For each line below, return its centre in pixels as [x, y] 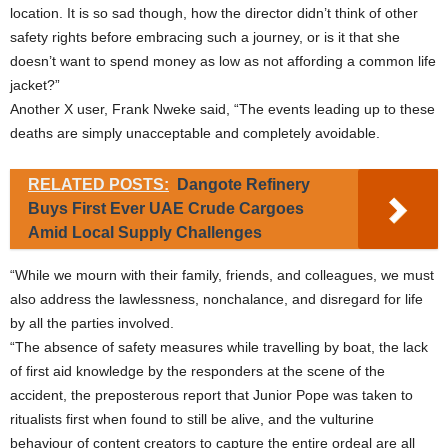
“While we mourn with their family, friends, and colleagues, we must [222, 275]
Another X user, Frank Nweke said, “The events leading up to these [222, 109]
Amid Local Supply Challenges [145, 233]
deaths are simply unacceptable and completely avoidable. [195, 133]
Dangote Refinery [243, 185]
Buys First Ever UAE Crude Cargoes [166, 209]
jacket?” [35, 85]
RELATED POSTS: [98, 185]
